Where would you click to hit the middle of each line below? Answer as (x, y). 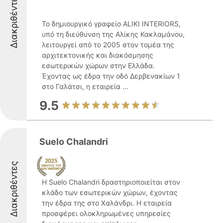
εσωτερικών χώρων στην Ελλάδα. (98, 65)
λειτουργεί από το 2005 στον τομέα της (108, 45)
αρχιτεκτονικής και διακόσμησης (98, 55)
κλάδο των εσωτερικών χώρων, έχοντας (110, 192)
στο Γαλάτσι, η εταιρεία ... (85, 86)
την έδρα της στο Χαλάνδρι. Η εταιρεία (107, 203)
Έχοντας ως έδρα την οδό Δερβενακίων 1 (111, 76)
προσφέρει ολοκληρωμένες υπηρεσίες (106, 213)
